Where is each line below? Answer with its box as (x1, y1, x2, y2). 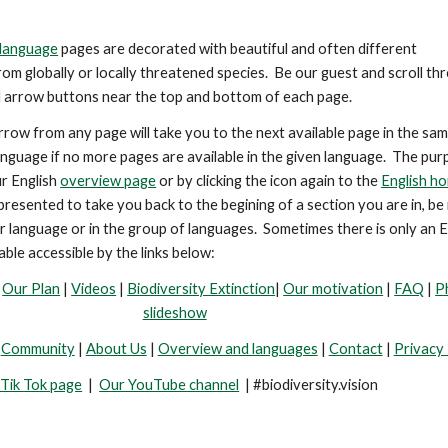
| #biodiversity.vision (239, 376, 379, 393)
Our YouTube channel (99, 376, 240, 393)
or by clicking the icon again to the (156, 172, 382, 189)
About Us (85, 340, 147, 357)
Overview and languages (157, 340, 318, 357)
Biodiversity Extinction (127, 280, 276, 297)
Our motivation (283, 280, 384, 297)
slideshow (142, 304, 207, 321)
